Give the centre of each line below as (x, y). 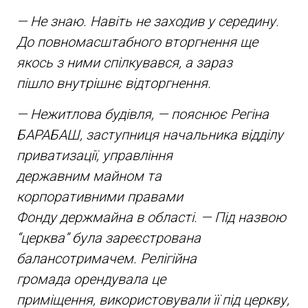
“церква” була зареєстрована (108, 238)
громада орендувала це (91, 279)
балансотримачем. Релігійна (106, 259)
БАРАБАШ (48, 135)
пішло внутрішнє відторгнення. (113, 84)
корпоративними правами (99, 197)
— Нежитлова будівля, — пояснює (123, 114)
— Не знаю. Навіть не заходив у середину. (147, 22)
